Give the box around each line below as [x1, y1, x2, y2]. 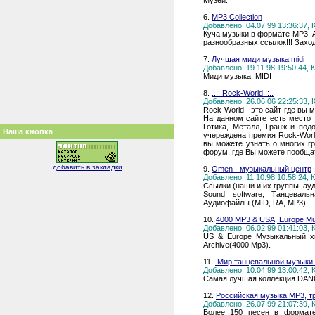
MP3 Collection [212, 13, 262, 21]
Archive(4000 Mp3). [203, 240, 271, 249]
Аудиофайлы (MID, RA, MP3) [203, 198, 306, 207]
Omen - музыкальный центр [212, 165, 311, 173]
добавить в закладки [52, 163, 122, 171]
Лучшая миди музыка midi [212, 55, 304, 63]
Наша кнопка [3, 127, 53, 136]
